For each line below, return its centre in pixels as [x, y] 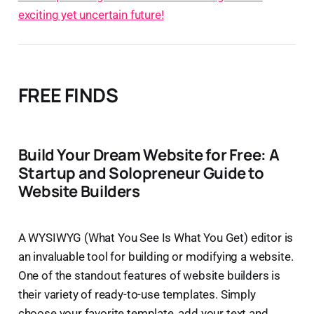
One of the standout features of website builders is [149, 275]
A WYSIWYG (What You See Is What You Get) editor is [156, 237]
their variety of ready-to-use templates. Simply [137, 294]
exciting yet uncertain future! [91, 14]
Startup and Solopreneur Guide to [141, 172]
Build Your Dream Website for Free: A [149, 154]
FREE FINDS [68, 95]
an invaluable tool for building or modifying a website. [156, 256]
